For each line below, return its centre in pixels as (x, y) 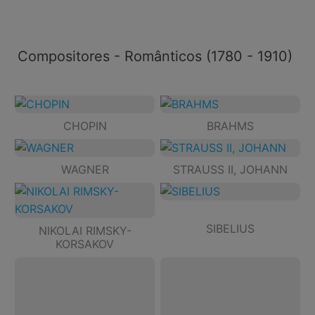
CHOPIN (85, 126)
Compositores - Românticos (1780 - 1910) (155, 57)
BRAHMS (230, 126)
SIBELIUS (230, 229)
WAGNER (85, 170)
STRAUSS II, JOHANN (230, 170)
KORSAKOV (85, 244)
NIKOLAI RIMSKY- (85, 231)
